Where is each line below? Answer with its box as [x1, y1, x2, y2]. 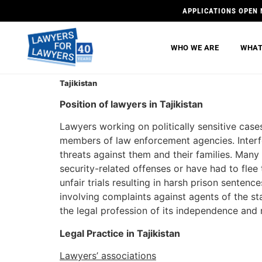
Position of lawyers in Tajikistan [60, 98, 203, 110]
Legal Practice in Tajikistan [60, 227, 182, 239]
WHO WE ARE [171, 43, 219, 52]
